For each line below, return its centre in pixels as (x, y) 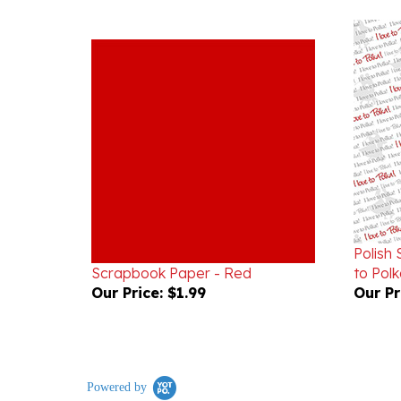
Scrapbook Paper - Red (171, 247)
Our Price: (127, 267)
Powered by (117, 361)
